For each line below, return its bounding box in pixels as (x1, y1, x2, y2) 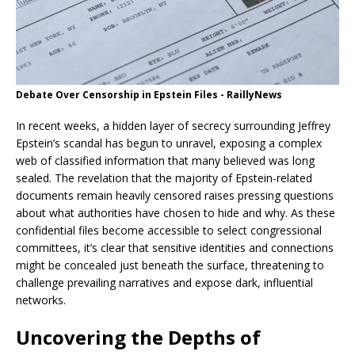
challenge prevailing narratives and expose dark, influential (16, 275, 313, 291)
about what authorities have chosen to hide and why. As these (16, 205, 335, 221)
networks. (16, 292, 66, 308)
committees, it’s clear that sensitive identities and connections (16, 240, 334, 256)
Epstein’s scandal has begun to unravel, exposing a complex (16, 136, 322, 151)
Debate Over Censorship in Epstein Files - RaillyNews (16, 88, 282, 102)
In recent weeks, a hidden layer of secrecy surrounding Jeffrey (16, 118, 330, 134)
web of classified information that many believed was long (16, 153, 315, 169)
